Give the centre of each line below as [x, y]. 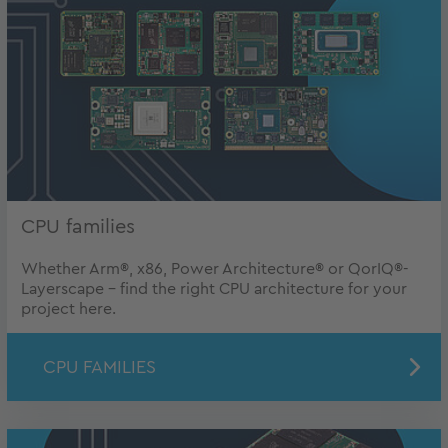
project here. [68, 309]
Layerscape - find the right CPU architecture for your [214, 289]
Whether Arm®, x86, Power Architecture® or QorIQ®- [215, 269]
